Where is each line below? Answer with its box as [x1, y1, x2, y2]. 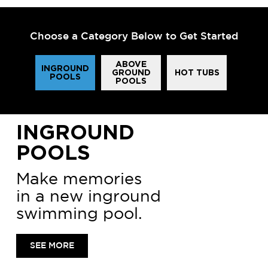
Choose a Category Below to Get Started [30, 32, 238, 42]
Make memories [16, 170, 142, 188]
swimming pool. [16, 205, 142, 223]
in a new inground [16, 187, 161, 205]
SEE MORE [29, 242, 74, 250]
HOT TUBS [174, 68, 220, 77]
